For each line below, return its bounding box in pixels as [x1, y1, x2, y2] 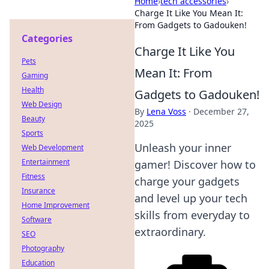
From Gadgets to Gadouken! [134, 19, 247, 31]
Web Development [22, 142, 83, 153]
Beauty [22, 113, 45, 124]
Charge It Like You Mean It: [134, 7, 243, 19]
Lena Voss [147, 106, 186, 117]
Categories [22, 32, 73, 45]
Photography [22, 243, 64, 253]
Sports [22, 128, 43, 138]
